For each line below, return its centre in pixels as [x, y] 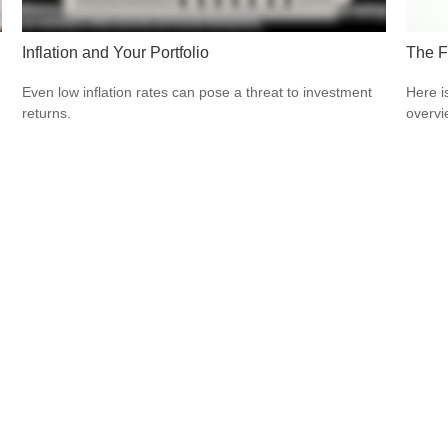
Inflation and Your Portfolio [116, 52]
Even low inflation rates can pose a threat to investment [197, 92]
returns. [47, 113]
